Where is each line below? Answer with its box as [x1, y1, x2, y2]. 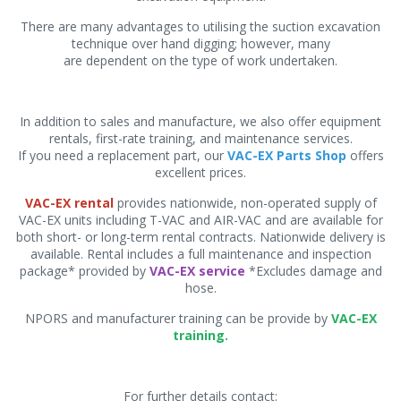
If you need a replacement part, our [17, 146, 227, 164]
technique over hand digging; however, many [71, 34, 330, 52]
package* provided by [19, 261, 149, 279]
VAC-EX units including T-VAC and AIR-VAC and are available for [18, 210, 383, 228]
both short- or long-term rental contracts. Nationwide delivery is [15, 227, 386, 245]
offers [346, 146, 384, 164]
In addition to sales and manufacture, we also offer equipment [20, 112, 381, 130]
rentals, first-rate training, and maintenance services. [48, 129, 353, 147]
